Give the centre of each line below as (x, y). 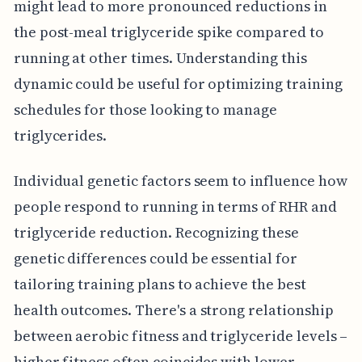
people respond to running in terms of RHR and (175, 206)
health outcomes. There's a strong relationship (173, 309)
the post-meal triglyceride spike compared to (168, 32)
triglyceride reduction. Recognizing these (156, 232)
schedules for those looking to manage (145, 109)
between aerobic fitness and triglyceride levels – (181, 335)
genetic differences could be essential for (155, 258)
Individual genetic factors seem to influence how (180, 180)
